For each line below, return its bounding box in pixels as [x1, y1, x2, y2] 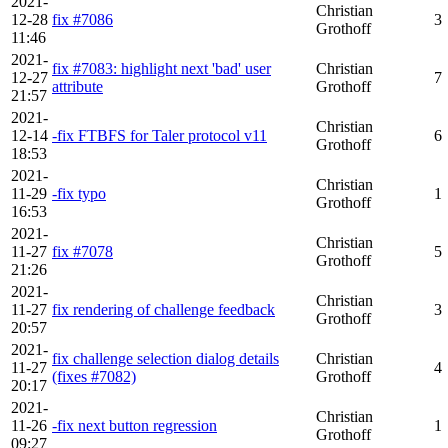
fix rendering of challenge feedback [52, 301, 275, 318]
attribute [52, 78, 103, 95]
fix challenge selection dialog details [52, 350, 279, 367]
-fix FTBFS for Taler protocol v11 [52, 127, 267, 144]
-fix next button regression [52, 417, 217, 434]
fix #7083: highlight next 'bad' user [52, 60, 271, 77]
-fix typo [52, 185, 106, 202]
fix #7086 [52, 11, 113, 28]
